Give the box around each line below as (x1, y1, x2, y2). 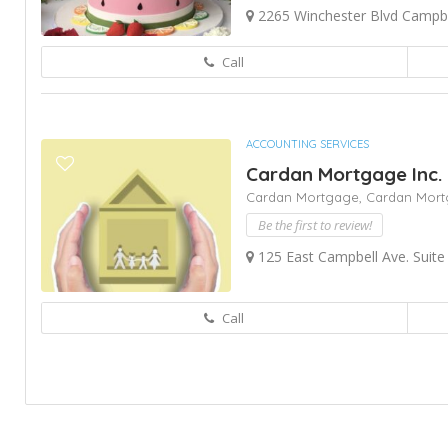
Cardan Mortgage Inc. (246, 162, 442, 186)
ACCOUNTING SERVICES (246, 137, 369, 151)
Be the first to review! (257, 216, 372, 234)
